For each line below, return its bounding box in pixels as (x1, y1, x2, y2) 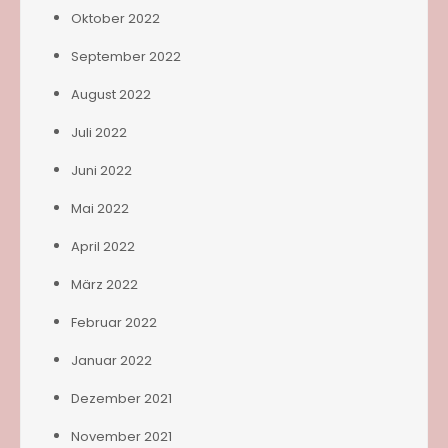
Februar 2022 (71, 312, 157, 332)
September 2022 (71, 46, 181, 66)
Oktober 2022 (71, 8, 160, 28)
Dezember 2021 (71, 388, 172, 408)
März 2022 (71, 274, 138, 294)
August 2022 (71, 84, 151, 104)
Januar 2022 (71, 350, 152, 370)
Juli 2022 (71, 122, 127, 142)
